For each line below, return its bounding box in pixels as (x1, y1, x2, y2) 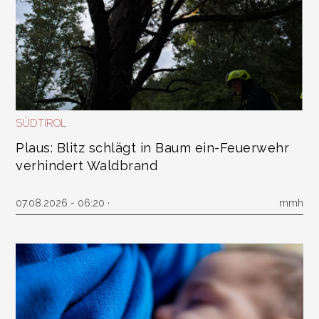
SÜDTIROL (16, 117, 67, 130)
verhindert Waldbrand (16, 158, 157, 173)
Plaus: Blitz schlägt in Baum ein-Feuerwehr (16, 140, 289, 155)
